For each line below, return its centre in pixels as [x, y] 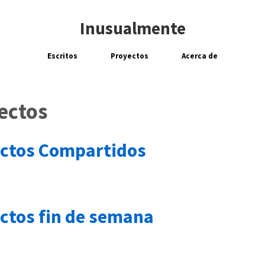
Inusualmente [132, 28]
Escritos [62, 56]
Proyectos [130, 56]
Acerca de [200, 56]
